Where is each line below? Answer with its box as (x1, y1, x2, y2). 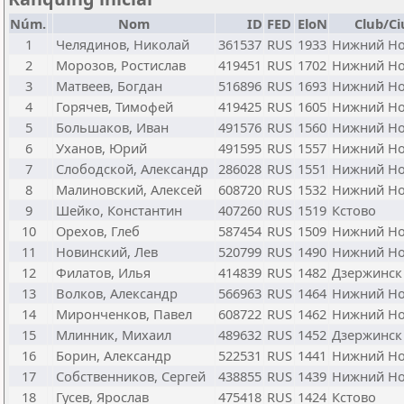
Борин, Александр (56, 346, 171, 364)
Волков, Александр (56, 284, 178, 302)
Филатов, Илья (56, 263, 151, 281)
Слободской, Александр (56, 160, 208, 178)
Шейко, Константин (56, 201, 182, 219)
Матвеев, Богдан (56, 77, 162, 95)
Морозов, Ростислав (56, 56, 186, 74)
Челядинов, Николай (56, 35, 189, 53)
